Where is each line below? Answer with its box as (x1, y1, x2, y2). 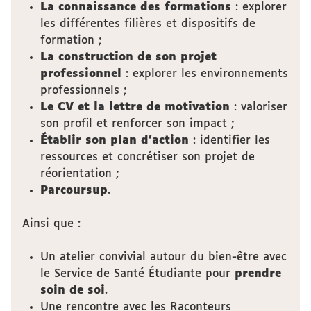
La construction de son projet (40, 51, 217, 63)
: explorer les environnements (125, 68, 288, 80)
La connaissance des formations (40, 1, 231, 13)
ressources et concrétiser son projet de (40, 151, 255, 163)
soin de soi (40, 285, 105, 296)
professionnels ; (40, 85, 126, 96)
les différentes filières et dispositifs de (40, 18, 255, 30)
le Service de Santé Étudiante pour (40, 268, 235, 280)
